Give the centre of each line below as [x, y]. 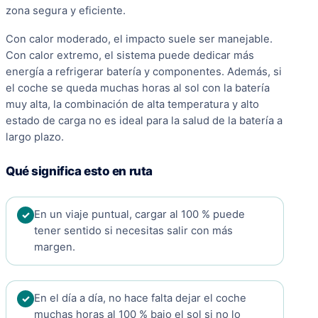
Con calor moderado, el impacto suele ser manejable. [139, 39]
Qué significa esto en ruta [79, 171]
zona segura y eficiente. [66, 11]
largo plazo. [35, 137]
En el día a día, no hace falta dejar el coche [140, 298]
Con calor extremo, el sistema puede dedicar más [130, 56]
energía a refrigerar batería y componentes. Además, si [144, 72]
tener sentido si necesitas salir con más [133, 231]
